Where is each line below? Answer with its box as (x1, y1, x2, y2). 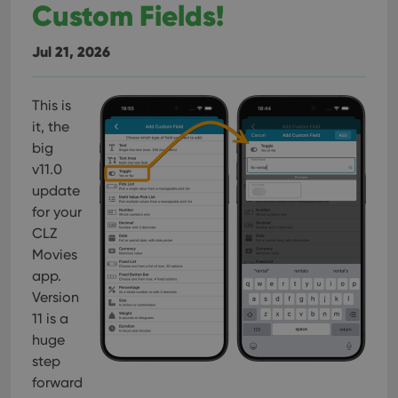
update (32, 182, 80, 199)
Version (32, 289, 79, 306)
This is (32, 97, 71, 114)
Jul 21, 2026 (32, 43, 110, 60)
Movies (32, 246, 77, 263)
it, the (32, 118, 69, 135)
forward (32, 374, 83, 391)
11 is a (32, 310, 68, 327)
